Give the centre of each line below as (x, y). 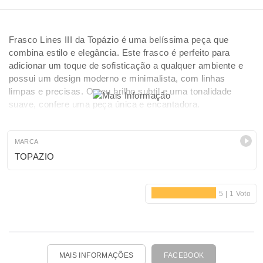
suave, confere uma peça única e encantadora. (104, 104)
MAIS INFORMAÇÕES (96, 255)
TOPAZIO (34, 156)
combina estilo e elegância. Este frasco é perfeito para (119, 53)
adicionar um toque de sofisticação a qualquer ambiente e (126, 65)
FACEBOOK (184, 255)
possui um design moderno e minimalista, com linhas (117, 78)
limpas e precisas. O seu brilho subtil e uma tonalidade (120, 91)
